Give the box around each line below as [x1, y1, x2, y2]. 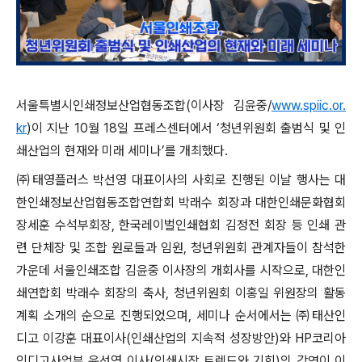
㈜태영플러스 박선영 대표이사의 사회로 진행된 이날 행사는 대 [16, 172, 346, 187]
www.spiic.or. [271, 98, 346, 113]
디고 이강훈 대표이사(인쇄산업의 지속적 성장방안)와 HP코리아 [16, 330, 346, 346]
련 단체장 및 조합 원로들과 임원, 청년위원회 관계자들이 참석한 [16, 240, 346, 255]
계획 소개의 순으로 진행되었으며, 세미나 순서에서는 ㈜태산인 [16, 308, 346, 323]
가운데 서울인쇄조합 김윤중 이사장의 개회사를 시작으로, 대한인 [16, 263, 346, 278]
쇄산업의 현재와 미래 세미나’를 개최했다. [16, 143, 228, 158]
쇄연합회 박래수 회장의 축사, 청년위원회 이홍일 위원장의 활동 [16, 285, 346, 301]
